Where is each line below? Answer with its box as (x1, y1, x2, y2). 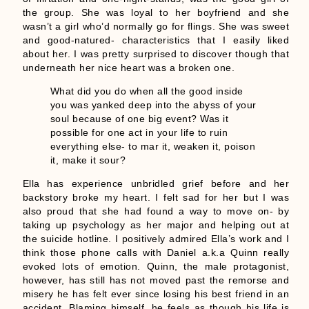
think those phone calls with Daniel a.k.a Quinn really (22, 247, 290, 259)
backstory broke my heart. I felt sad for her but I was (22, 192, 290, 203)
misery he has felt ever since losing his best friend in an (22, 288, 290, 300)
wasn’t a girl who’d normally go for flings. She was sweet (22, 20, 290, 32)
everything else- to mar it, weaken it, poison (50, 141, 256, 152)
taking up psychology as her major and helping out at (22, 219, 290, 231)
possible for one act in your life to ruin (50, 127, 228, 139)
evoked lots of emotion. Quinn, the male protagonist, (22, 261, 290, 272)
